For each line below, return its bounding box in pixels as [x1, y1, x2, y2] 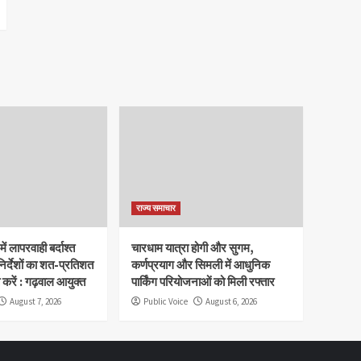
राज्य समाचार [136, 201, 176, 214]
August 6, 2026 [205, 295, 257, 307]
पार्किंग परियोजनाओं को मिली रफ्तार [131, 273, 275, 289]
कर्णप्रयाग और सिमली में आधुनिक [131, 256, 270, 272]
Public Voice [143, 295, 188, 307]
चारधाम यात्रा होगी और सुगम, [131, 239, 254, 255]
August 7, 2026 [10, 295, 61, 307]
